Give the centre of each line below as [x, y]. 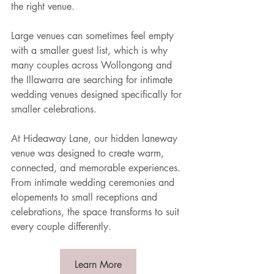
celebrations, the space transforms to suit [97, 212]
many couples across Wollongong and [93, 65]
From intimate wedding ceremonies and [94, 183]
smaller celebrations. [54, 109]
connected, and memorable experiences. [97, 168]
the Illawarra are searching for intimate [93, 80]
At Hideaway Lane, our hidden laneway [96, 139]
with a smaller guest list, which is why [91, 51]
